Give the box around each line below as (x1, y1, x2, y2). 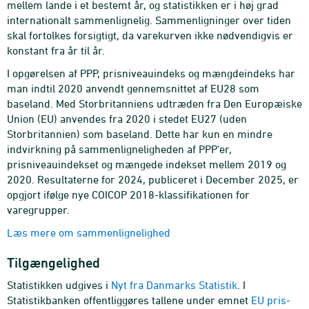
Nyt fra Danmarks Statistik (111, 279, 237, 291)
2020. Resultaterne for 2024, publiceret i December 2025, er (7, 173, 299, 186)
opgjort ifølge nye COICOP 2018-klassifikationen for (7, 188, 250, 201)
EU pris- (251, 294, 290, 306)
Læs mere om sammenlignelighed (7, 226, 170, 239)
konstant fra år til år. (7, 44, 105, 57)
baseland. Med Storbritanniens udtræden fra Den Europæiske (7, 97, 302, 110)
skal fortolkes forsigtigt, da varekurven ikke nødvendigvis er (7, 29, 293, 41)
